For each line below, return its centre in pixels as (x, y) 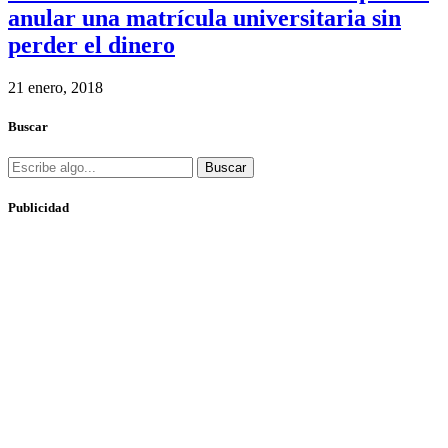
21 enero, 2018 (55, 87)
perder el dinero (91, 44)
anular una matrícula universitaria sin (204, 17)
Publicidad (38, 208)
